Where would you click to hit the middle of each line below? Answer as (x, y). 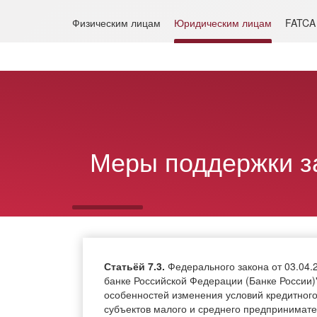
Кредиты (251, 72)
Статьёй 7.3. (134, 266)
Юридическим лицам (223, 23)
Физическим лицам (116, 23)
